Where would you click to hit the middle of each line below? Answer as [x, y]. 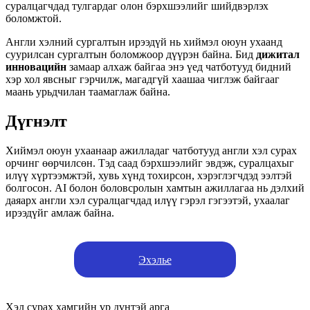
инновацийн [36, 67]
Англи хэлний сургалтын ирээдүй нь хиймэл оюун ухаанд [144, 42]
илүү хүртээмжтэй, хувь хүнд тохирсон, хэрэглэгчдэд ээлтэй [149, 175]
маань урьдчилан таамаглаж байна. [88, 92]
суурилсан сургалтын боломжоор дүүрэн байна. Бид [131, 55]
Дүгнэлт [36, 121]
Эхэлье [155, 259]
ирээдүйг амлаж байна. [60, 212]
